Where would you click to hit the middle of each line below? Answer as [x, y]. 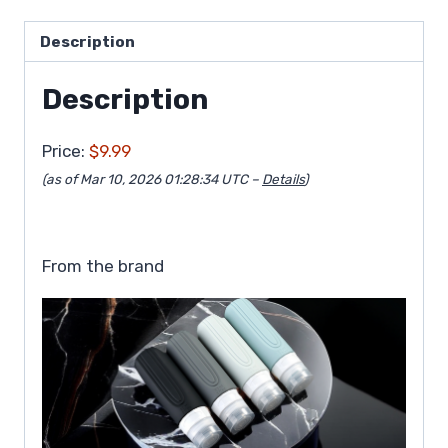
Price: [65, 151]
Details [283, 179]
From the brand [103, 266]
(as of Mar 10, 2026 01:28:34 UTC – [152, 179]
